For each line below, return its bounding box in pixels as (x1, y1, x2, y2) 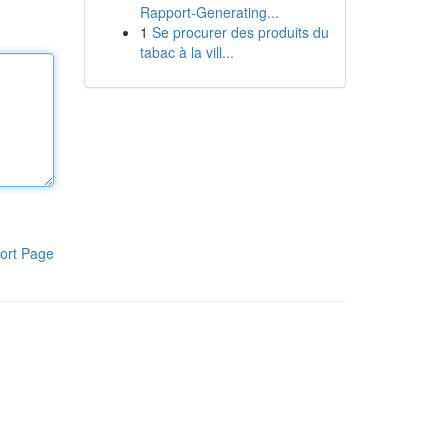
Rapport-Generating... (139, 2, 279, 22)
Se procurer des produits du (151, 22, 329, 42)
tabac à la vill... (139, 42, 234, 62)
